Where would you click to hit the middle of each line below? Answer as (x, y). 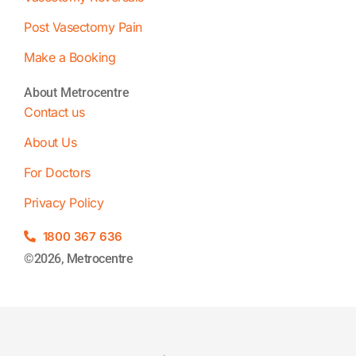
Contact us (54, 112)
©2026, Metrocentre (78, 259)
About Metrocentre (77, 93)
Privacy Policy (64, 203)
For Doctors (57, 173)
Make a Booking (70, 58)
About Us (50, 143)
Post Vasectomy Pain (83, 27)
